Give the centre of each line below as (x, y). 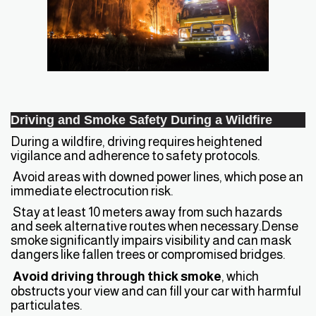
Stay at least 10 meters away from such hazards (146, 212)
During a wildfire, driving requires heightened (136, 141)
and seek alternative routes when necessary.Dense (154, 226)
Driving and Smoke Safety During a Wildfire (141, 120)
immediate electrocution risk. (92, 190)
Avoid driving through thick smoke (117, 276)
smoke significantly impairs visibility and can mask (151, 240)
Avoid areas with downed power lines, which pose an (157, 176)
